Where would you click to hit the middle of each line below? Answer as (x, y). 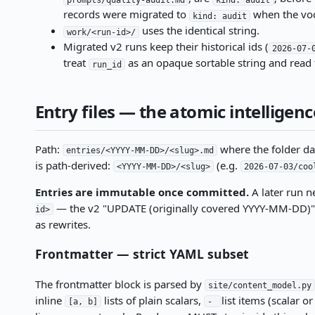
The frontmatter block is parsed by (120, 284)
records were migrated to (126, 14)
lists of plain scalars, (153, 300)
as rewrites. (63, 224)
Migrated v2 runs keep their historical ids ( (166, 47)
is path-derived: (74, 165)
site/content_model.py (259, 285)
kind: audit (219, 16)
